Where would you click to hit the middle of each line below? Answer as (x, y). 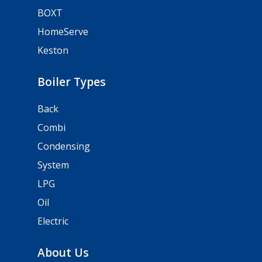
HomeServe (63, 31)
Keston (53, 50)
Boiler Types (72, 81)
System (53, 165)
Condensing (64, 146)
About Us (63, 252)
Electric (53, 221)
